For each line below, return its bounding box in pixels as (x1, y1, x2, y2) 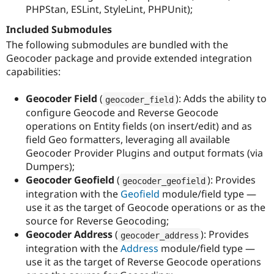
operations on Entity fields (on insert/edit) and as (26, 119, 252, 133)
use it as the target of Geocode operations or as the (26, 201, 265, 215)
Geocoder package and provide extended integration (6, 51, 252, 65)
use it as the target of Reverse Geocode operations (26, 255, 261, 269)
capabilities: (6, 65, 61, 79)
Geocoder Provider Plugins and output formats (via (26, 146, 263, 160)
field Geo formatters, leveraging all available (26, 133, 230, 147)
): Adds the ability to (176, 92, 267, 106)
